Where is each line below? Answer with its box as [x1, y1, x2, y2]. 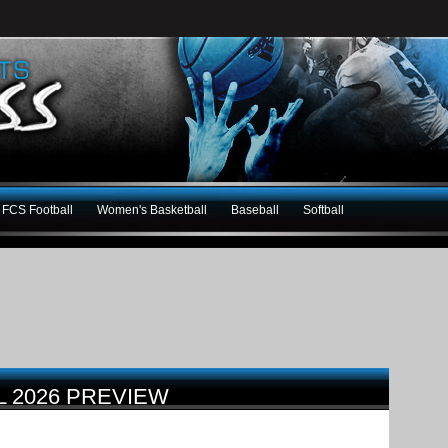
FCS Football [2, 202, 73, 217]
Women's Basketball [97, 202, 207, 217]
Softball [303, 202, 344, 217]
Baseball [231, 202, 279, 217]
